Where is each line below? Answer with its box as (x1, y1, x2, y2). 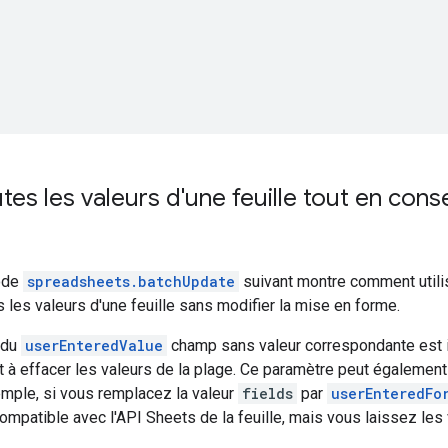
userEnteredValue (25, 335, 163, 355)
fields (242, 383, 293, 403)
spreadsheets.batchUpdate (27, 271, 235, 291)
